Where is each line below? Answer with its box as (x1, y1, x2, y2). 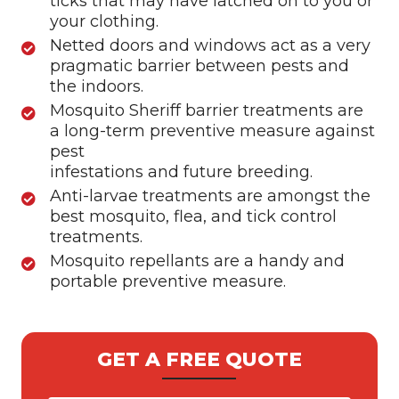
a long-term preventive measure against (50, 120, 376, 141)
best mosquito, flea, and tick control (50, 206, 338, 226)
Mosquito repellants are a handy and (50, 250, 346, 271)
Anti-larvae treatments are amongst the (50, 185, 371, 206)
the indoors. (50, 76, 144, 96)
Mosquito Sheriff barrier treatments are (50, 100, 364, 120)
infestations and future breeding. (50, 161, 313, 182)
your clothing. (50, 11, 159, 31)
